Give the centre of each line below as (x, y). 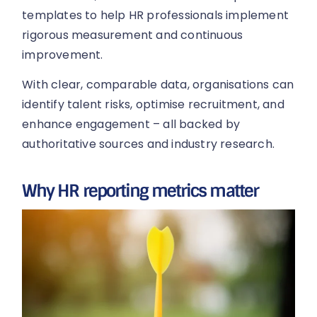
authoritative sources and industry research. (149, 144)
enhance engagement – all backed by (131, 125)
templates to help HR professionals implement (156, 15)
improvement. (63, 54)
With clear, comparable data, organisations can (158, 85)
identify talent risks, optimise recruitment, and (153, 105)
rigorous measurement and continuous (133, 35)
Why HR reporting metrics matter (140, 190)
